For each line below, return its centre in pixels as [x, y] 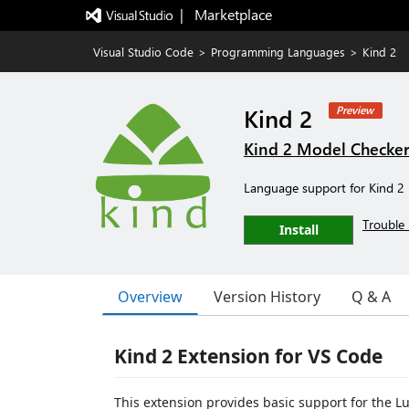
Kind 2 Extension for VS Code [248, 356]
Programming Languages [278, 52]
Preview [355, 110]
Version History [267, 297]
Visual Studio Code [143, 52]
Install [299, 230]
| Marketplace [225, 14]
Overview [150, 296]
